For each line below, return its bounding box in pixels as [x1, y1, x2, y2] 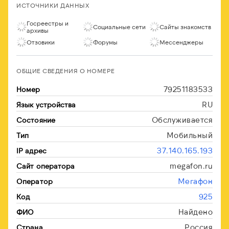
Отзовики [27, 38, 55, 45]
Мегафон [177, 176, 213, 186]
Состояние [16, 116, 55, 124]
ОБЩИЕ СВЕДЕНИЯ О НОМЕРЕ [16, 67, 115, 74]
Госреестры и [27, 19, 68, 27]
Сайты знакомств [159, 23, 211, 30]
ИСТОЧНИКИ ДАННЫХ [16, 2, 89, 9]
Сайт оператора [16, 162, 75, 170]
